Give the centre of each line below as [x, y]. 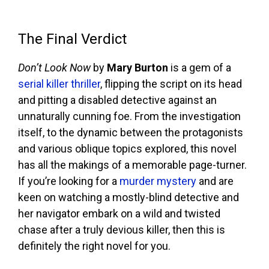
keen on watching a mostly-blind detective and [128, 197]
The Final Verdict [72, 39]
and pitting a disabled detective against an [117, 100]
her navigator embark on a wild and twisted [119, 213]
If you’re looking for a [69, 181]
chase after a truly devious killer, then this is [122, 229]
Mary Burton [138, 67]
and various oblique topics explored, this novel [127, 148]
